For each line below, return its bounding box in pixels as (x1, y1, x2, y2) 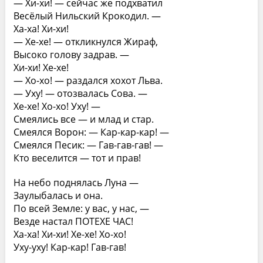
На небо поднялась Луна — (13, 176, 139, 189)
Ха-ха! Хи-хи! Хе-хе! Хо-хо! (13, 228, 126, 241)
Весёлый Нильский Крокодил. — (13, 9, 161, 22)
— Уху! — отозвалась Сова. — (13, 87, 147, 100)
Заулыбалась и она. (13, 189, 103, 202)
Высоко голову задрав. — (13, 48, 129, 61)
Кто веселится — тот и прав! (13, 151, 141, 164)
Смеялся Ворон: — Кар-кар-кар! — (13, 126, 169, 139)
